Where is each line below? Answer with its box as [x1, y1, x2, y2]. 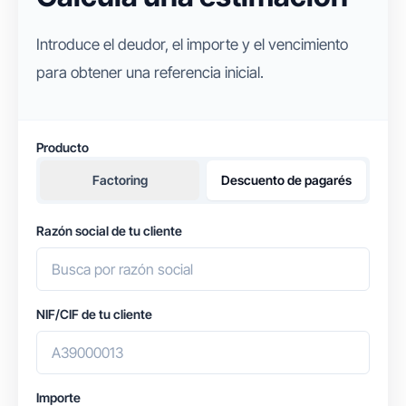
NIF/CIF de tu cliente [36, 306, 152, 323]
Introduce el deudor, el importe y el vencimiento [36, 35, 348, 54]
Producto [36, 140, 89, 156]
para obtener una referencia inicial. [36, 63, 264, 82]
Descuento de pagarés [221, 172, 352, 188]
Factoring [92, 172, 148, 188]
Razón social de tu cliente [36, 223, 182, 239]
